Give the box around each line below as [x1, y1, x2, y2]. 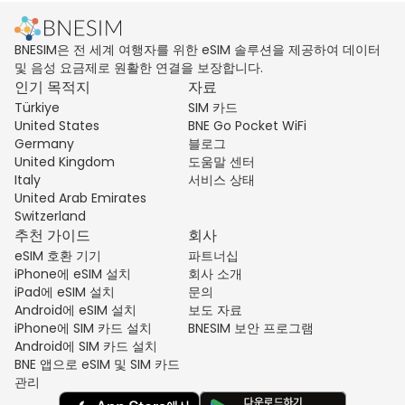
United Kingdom [14, 153, 115, 171]
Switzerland [14, 207, 86, 225]
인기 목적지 [14, 77, 90, 98]
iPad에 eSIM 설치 [14, 283, 115, 301]
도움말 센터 [188, 153, 255, 171]
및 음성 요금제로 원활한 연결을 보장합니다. [14, 59, 263, 77]
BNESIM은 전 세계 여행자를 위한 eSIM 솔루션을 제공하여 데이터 [14, 41, 381, 59]
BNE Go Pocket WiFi [188, 117, 306, 135]
